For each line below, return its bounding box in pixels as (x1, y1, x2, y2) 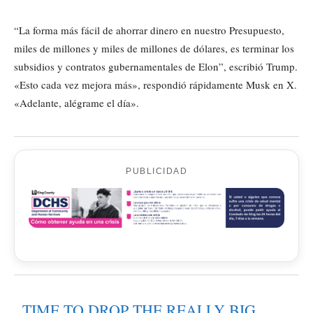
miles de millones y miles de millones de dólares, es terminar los (14, 41, 294, 56)
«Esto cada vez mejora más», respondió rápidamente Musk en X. (14, 78, 297, 92)
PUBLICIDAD (126, 166, 187, 177)
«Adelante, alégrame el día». (14, 96, 139, 110)
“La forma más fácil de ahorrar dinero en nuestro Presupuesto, (14, 23, 284, 38)
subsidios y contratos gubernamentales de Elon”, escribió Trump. (14, 59, 298, 74)
